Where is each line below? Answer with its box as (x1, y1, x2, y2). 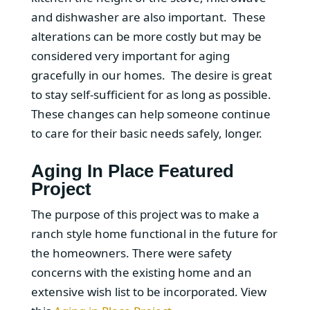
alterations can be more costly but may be (30, 28, 262, 44)
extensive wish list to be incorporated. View (30, 283, 266, 300)
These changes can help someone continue (30, 105, 271, 122)
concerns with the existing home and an (30, 264, 252, 280)
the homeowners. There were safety (30, 244, 232, 261)
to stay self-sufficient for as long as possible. (30, 86, 274, 102)
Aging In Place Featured (30, 160, 234, 181)
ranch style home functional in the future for (30, 225, 277, 241)
